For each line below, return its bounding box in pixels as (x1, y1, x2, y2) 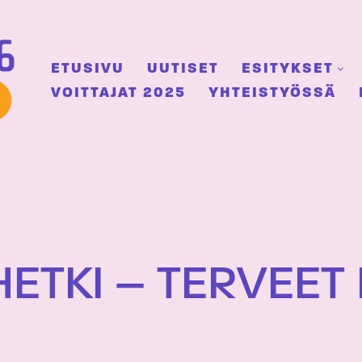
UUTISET (147, 61, 219, 77)
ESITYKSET (242, 61, 334, 77)
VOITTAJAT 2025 (51, 86, 186, 101)
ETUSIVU (51, 61, 124, 77)
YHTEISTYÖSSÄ (208, 86, 336, 101)
